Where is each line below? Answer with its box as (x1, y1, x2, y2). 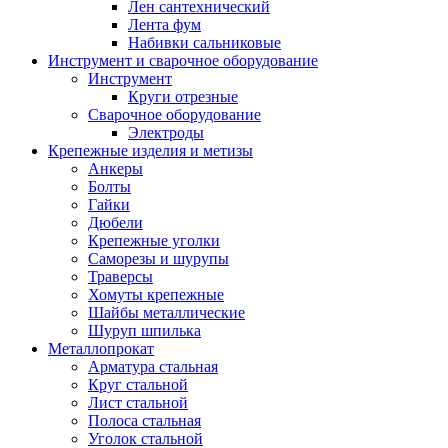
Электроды (128, 123, 204, 141)
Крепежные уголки (88, 231, 220, 249)
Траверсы (88, 267, 153, 285)
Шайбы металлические (88, 303, 245, 321)
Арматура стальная (88, 357, 218, 375)
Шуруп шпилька (88, 321, 201, 339)
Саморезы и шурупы (88, 249, 229, 267)
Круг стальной (88, 375, 188, 393)
